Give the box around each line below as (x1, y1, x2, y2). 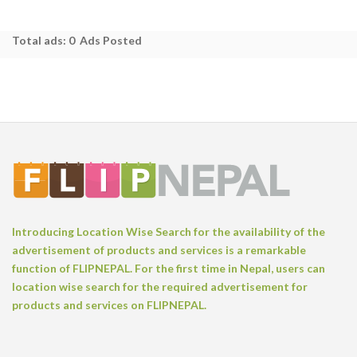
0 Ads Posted (69, 33, 142, 48)
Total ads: (12, 33, 69, 48)
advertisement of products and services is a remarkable (12, 243, 306, 257)
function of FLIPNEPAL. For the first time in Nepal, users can (12, 261, 325, 276)
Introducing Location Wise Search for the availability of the (12, 225, 325, 239)
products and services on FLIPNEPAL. (12, 298, 206, 312)
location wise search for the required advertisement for (12, 280, 308, 294)
